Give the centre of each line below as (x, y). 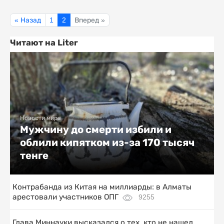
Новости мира (40, 118)
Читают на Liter (44, 43)
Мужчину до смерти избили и (96, 130)
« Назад (28, 20)
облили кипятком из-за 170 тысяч (107, 143)
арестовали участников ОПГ (65, 197)
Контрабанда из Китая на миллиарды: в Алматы (102, 187)
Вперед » (90, 20)
